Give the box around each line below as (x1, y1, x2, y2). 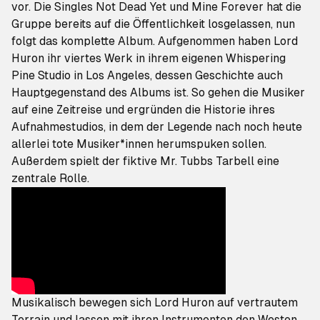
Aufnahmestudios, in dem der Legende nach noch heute (11, 120, 302, 134)
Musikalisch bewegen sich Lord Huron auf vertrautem (11, 296, 298, 309)
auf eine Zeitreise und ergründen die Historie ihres (11, 103, 275, 116)
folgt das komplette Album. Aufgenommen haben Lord (11, 34, 298, 48)
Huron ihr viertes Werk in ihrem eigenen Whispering (11, 51, 286, 65)
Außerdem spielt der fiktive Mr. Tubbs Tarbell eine (11, 154, 279, 168)
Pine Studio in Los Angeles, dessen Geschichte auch (11, 69, 283, 82)
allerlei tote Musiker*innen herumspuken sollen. (11, 137, 266, 151)
